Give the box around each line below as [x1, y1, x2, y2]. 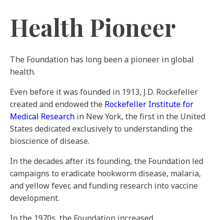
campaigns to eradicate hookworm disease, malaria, [10, 168, 201, 179]
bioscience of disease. [10, 136, 89, 146]
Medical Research [10, 111, 75, 122]
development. [10, 192, 59, 203]
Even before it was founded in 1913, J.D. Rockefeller [10, 86, 198, 97]
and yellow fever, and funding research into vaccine [10, 180, 198, 191]
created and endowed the [10, 99, 105, 110]
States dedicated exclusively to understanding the [10, 123, 192, 134]
